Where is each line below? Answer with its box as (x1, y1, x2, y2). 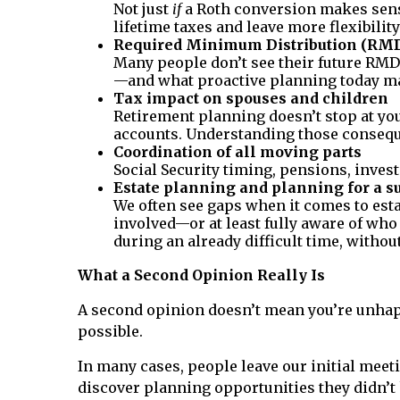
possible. (78, 322, 143, 340)
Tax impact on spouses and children (113, 89, 388, 107)
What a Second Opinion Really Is (78, 266, 325, 284)
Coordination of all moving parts (113, 143, 362, 161)
